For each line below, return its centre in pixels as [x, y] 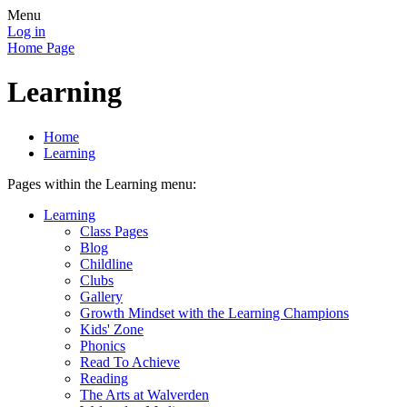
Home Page [41, 48]
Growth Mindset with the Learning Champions [214, 313]
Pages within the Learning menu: [102, 184]
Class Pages [114, 231]
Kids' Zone [112, 329]
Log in [26, 31]
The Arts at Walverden [144, 394]
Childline [106, 263]
